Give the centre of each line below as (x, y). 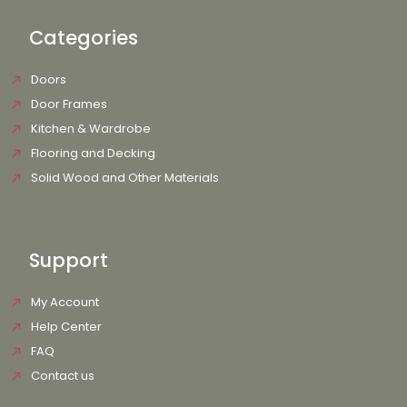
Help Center (66, 326)
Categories (84, 37)
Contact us (62, 375)
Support (69, 260)
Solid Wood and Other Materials (124, 177)
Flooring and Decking (93, 153)
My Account (65, 302)
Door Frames (69, 104)
